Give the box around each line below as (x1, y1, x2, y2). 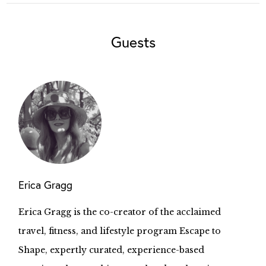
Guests (110, 32, 156, 52)
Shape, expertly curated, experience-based (18, 245, 205, 255)
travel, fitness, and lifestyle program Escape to (18, 226, 221, 236)
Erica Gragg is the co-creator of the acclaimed (18, 207, 221, 217)
